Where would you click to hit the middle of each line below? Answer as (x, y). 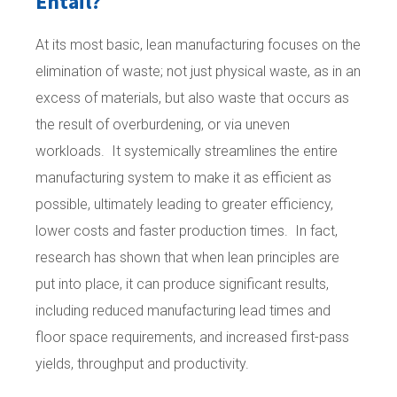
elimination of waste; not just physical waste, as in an (198, 72)
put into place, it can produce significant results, (182, 284)
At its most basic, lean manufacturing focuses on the (198, 45)
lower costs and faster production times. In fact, (187, 231)
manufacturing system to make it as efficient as (183, 178)
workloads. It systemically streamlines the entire (187, 152)
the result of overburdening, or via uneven (163, 125)
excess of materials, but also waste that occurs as (192, 98)
